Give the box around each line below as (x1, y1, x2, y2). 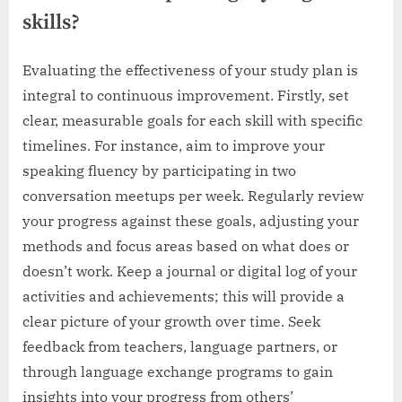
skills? (22, 9, 80, 36)
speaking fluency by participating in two (22, 161, 296, 179)
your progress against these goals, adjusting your (22, 211, 359, 230)
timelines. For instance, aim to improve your (22, 135, 325, 154)
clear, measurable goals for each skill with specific (22, 110, 363, 129)
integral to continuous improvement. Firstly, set (22, 85, 349, 104)
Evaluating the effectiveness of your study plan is (22, 60, 358, 79)
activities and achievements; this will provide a (22, 286, 345, 305)
